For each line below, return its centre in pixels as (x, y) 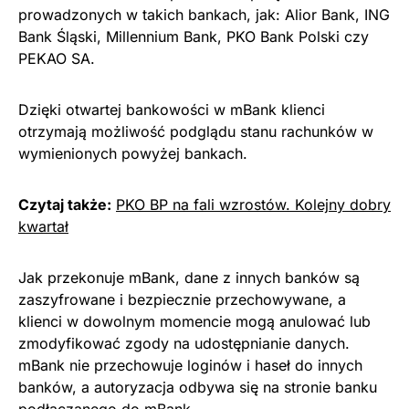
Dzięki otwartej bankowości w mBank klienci (172, 110)
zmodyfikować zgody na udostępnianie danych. (184, 343)
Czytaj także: (65, 204)
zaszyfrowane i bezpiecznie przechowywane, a (182, 299)
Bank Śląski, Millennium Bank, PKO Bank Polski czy (194, 37)
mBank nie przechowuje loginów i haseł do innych (190, 365)
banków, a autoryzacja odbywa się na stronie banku (198, 387)
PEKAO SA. (57, 58)
